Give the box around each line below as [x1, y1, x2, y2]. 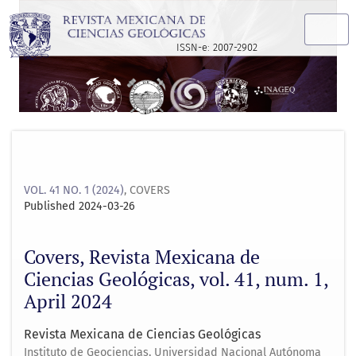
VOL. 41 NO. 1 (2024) [24, 183, 124, 197]
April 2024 [24, 288, 112, 314]
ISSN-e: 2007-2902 [176, 41, 258, 53]
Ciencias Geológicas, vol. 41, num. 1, [24, 265, 328, 292]
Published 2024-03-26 [24, 199, 135, 213]
